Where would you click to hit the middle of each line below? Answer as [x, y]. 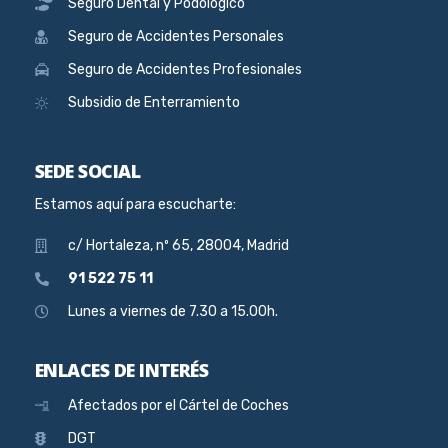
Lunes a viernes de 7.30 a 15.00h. [172, 311]
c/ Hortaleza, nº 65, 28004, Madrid [178, 245]
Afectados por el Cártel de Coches [178, 405]
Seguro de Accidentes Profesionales [184, 69]
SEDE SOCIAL [88, 170]
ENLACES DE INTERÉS [122, 369]
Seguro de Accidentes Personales [175, 36]
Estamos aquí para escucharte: [135, 204]
